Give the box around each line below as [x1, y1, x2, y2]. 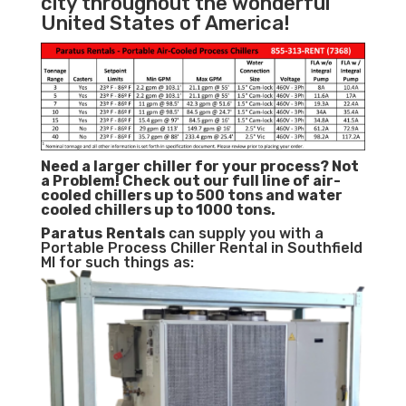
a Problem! [40, 172, 122, 190]
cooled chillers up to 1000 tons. [40, 201, 275, 219]
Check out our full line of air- [121, 172, 341, 190]
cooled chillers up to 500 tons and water [40, 187, 343, 205]
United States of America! [40, 11, 290, 36]
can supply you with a [164, 225, 324, 243]
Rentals [105, 225, 165, 243]
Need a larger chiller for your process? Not [40, 158, 359, 176]
